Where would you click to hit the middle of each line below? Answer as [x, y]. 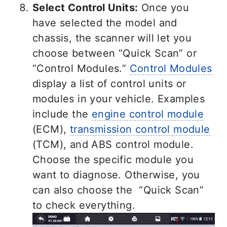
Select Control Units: [85, 8]
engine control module [148, 114]
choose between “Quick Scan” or [115, 53]
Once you [164, 8]
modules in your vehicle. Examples [119, 99]
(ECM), [51, 129]
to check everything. [84, 205]
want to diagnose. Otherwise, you [116, 175]
